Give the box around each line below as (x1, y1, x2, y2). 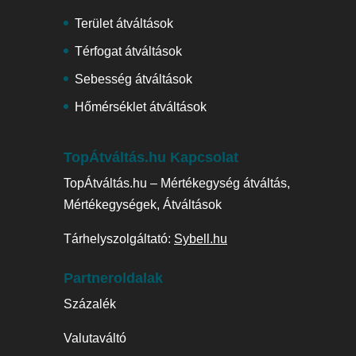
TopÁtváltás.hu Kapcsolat (64, 149, 238, 165)
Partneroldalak (64, 270, 163, 287)
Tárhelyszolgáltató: (64, 231, 174, 246)
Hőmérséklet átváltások (75, 99, 207, 114)
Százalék (64, 297, 116, 311)
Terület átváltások (75, 16, 173, 30)
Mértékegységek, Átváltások (64, 197, 222, 211)
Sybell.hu (174, 231, 227, 246)
